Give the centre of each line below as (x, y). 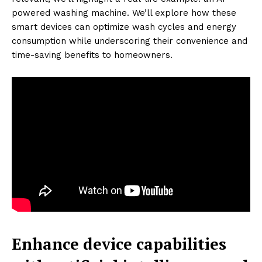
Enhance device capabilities (119, 244)
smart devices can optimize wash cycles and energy (124, 27)
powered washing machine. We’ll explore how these (124, 13)
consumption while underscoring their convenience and (130, 41)
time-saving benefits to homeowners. (92, 55)
